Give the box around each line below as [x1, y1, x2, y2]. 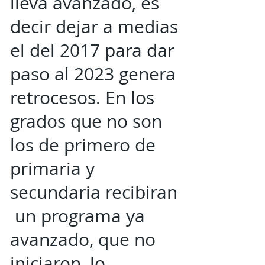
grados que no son [10, 109, 162, 133]
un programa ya [10, 204, 145, 228]
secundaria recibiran [10, 180, 177, 204]
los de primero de [10, 133, 156, 157]
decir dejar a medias [10, 15, 178, 38]
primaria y [10, 157, 95, 180]
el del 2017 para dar [10, 38, 174, 62]
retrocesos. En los [10, 86, 154, 109]
